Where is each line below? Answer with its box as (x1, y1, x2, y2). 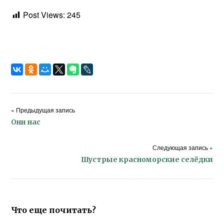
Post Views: (23, 9, 65, 20)
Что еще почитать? (11, 205, 96, 215)
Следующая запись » (152, 143, 213, 151)
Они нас (11, 117, 41, 126)
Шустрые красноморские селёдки (80, 155, 213, 164)
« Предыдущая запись (11, 105, 75, 114)
